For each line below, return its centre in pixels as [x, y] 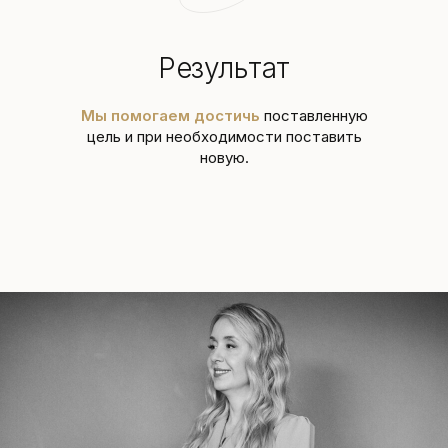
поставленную [313, 115]
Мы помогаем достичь [170, 115]
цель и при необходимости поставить [224, 136]
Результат [224, 68]
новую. [224, 157]
